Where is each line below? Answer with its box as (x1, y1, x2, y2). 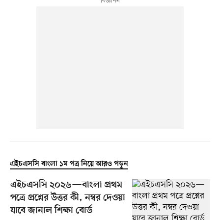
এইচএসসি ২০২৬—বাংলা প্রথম (10, 180, 122, 192)
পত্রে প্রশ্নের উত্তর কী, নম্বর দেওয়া (10, 192, 125, 204)
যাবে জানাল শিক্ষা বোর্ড (10, 205, 92, 217)
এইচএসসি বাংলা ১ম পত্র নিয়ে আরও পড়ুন (9, 160, 128, 169)
